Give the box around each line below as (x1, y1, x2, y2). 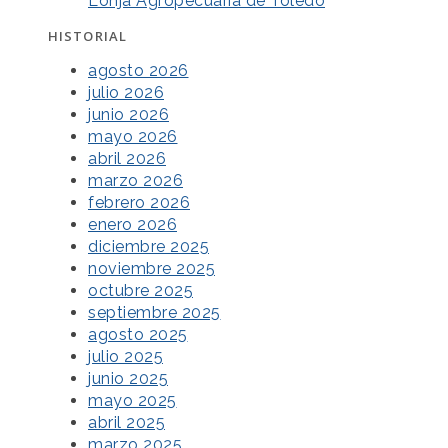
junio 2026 (88, 105, 169, 125)
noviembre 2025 (88, 259, 215, 279)
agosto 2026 (88, 61, 189, 81)
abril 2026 (88, 149, 166, 169)
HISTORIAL (48, 26, 127, 45)
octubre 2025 (88, 281, 193, 301)
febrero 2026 (88, 193, 190, 213)
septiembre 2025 (88, 303, 221, 323)
